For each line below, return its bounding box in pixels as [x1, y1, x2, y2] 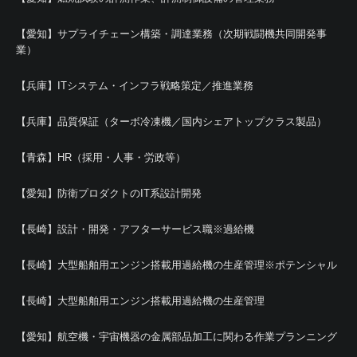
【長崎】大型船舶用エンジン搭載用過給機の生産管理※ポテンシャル [16, 258, 337, 271]
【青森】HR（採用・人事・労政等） [16, 151, 186, 163]
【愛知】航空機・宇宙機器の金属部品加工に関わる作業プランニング [16, 330, 337, 343]
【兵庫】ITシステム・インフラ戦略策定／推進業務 [16, 79, 253, 92]
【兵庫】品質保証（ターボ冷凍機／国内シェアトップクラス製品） [16, 115, 327, 127]
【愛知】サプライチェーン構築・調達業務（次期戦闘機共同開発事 [16, 27, 327, 40]
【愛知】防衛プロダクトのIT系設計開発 [16, 186, 202, 199]
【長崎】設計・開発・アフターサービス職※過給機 [16, 222, 254, 235]
